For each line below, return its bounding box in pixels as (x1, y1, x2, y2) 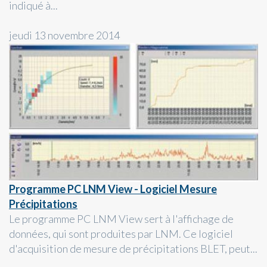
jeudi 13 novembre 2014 (9, 29, 120, 42)
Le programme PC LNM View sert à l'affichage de (9, 212, 234, 226)
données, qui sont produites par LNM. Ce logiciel (9, 227, 233, 241)
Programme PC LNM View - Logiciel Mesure (9, 182, 217, 196)
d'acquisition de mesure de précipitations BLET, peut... (9, 242, 257, 256)
